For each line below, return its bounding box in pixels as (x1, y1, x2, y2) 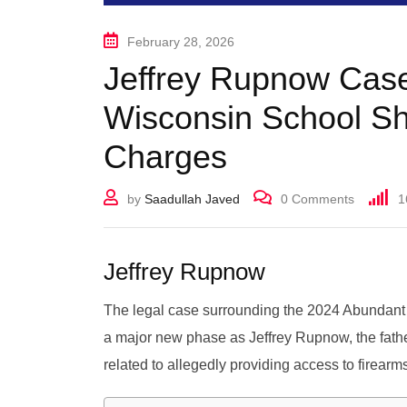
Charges (104, 137, 227, 175)
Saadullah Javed (144, 191, 240, 206)
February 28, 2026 (127, 34, 234, 49)
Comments (288, 191, 354, 206)
